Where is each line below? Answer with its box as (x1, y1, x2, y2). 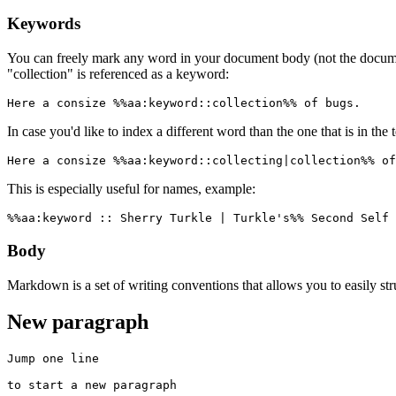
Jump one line (7, 352, 99, 366)
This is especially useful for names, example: (7, 181, 255, 197)
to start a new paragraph (7, 378, 177, 392)
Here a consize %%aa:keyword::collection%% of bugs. (7, 96, 361, 110)
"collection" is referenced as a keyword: (7, 66, 229, 82)
